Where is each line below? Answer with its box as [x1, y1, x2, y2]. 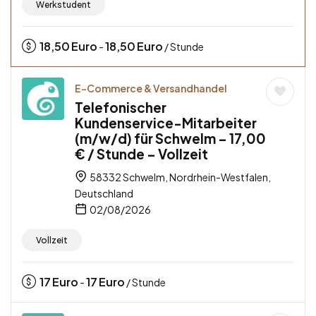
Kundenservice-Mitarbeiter [75, 114, 257, 132]
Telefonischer [75, 99, 166, 116]
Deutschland [75, 187, 133, 200]
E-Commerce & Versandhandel [75, 82, 227, 95]
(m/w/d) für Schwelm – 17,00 [75, 130, 266, 147]
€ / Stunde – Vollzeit [75, 145, 208, 163]
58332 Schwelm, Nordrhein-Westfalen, [88, 171, 271, 184]
